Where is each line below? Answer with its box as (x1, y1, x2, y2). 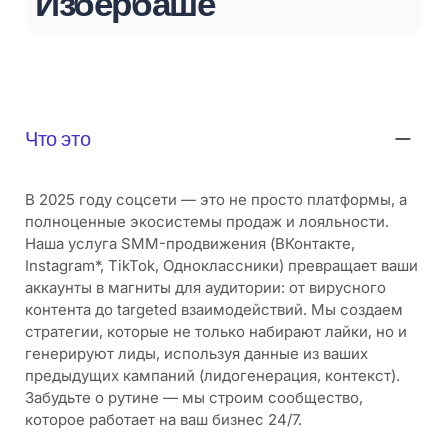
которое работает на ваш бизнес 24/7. (25, 410, 302, 430)
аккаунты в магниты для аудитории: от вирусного (25, 278, 386, 298)
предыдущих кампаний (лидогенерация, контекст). (25, 366, 400, 386)
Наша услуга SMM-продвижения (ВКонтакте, (25, 234, 355, 254)
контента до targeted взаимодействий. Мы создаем (25, 300, 403, 320)
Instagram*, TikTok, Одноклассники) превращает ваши (25, 256, 418, 276)
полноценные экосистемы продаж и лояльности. (25, 212, 389, 232)
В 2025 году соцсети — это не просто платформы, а (25, 190, 407, 210)
